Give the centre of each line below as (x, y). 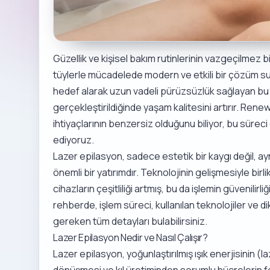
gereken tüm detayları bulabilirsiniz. (130, 221)
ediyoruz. (74, 140)
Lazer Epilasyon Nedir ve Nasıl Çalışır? (130, 237)
